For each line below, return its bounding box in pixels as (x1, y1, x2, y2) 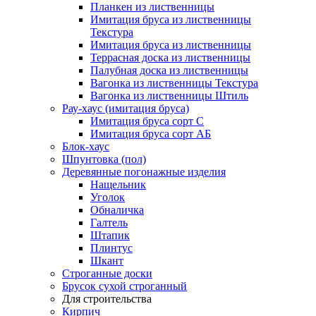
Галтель (90, 217, 128, 229)
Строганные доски (62, 267, 152, 279)
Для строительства (62, 293, 152, 305)
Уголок (90, 191, 125, 203)
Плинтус (90, 242, 133, 254)
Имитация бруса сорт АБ (90, 128, 211, 140)
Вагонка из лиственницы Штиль (90, 90, 248, 102)
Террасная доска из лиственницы (90, 51, 250, 63)
